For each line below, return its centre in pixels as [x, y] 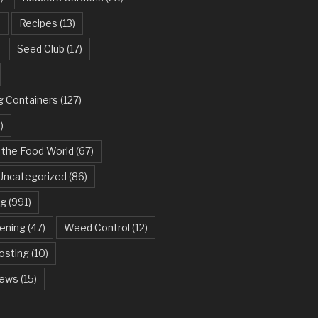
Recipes [38, 23]
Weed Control [97, 228]
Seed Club [40, 49]
